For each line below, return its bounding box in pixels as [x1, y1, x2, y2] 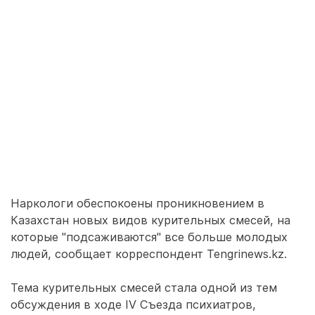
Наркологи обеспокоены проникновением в [11, 196, 264, 210]
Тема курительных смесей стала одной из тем [11, 281, 277, 295]
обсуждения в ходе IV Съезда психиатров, [11, 297, 256, 311]
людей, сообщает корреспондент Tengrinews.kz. [11, 247, 287, 261]
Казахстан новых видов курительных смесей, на [11, 213, 290, 227]
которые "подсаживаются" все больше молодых [11, 230, 288, 244]
